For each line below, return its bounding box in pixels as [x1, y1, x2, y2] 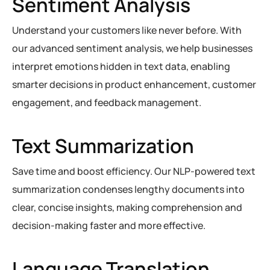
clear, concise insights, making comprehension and [12, 201, 242, 214]
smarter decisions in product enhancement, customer [12, 78, 256, 91]
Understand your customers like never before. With [12, 24, 242, 37]
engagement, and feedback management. [12, 96, 201, 109]
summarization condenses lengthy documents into [12, 183, 245, 196]
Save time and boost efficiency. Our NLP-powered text [12, 165, 256, 178]
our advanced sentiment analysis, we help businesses [12, 42, 253, 55]
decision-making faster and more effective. [12, 219, 206, 232]
